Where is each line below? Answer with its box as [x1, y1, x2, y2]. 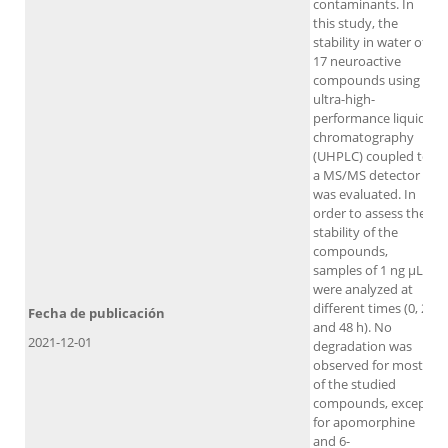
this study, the [313, 14, 398, 33]
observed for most [313, 356, 423, 375]
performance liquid [313, 109, 426, 128]
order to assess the [313, 204, 426, 223]
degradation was [313, 337, 412, 356]
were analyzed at [313, 280, 413, 299]
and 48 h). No [313, 318, 392, 337]
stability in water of [313, 33, 426, 52]
